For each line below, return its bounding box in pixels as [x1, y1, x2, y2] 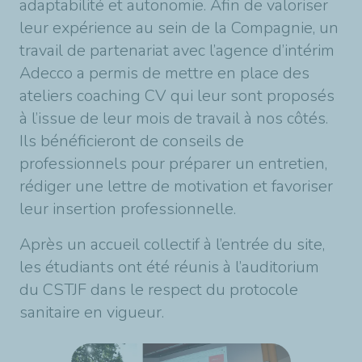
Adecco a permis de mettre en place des [19, 62, 309, 84]
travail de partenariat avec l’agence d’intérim [19, 40, 335, 61]
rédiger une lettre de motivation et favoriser [19, 175, 333, 197]
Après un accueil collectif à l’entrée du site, [19, 234, 325, 255]
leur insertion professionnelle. [19, 198, 236, 220]
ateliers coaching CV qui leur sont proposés [19, 85, 335, 107]
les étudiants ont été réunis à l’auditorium [19, 256, 319, 278]
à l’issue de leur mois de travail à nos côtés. [19, 107, 328, 129]
